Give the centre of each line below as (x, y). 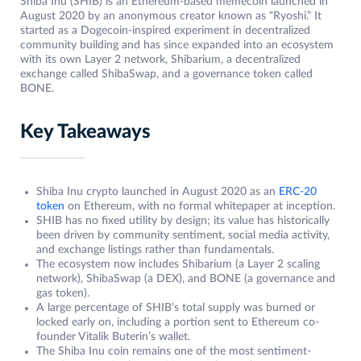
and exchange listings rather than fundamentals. (155, 250)
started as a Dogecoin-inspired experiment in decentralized (165, 31)
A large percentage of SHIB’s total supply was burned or (176, 308)
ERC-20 (298, 192)
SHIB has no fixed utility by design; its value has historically (183, 221)
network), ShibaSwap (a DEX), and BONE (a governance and (186, 279)
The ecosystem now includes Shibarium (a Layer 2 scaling (178, 265)
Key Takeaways (85, 133)
